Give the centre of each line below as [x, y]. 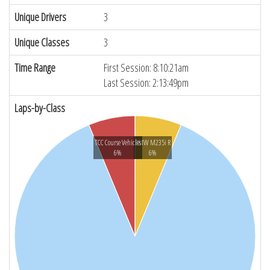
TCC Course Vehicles [118, 143]
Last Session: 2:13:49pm [146, 83]
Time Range [35, 67]
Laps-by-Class [40, 108]
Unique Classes [42, 42]
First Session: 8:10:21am [146, 67]
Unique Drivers [40, 17]
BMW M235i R [152, 143]
